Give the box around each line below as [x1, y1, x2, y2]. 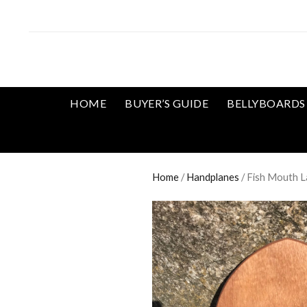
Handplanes [186, 171, 239, 183]
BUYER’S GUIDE [125, 97, 209, 110]
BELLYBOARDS [227, 97, 306, 110]
